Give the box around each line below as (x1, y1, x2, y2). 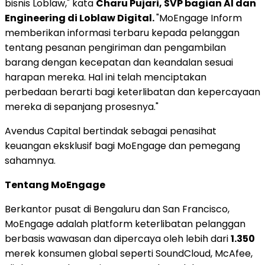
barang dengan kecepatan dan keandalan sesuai (5, 55, 233, 69)
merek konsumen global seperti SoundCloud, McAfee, (5, 246, 253, 260)
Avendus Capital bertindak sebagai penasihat (5, 124, 216, 138)
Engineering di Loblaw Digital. (5, 11, 156, 25)
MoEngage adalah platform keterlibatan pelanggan (5, 216, 245, 231)
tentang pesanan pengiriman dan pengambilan (5, 40, 226, 54)
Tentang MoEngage (5, 177, 105, 192)
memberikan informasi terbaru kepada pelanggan (5, 25, 240, 40)
